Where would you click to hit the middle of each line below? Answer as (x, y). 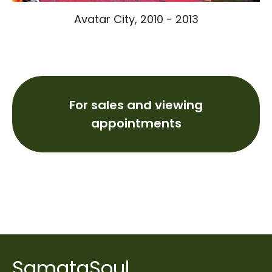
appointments (136, 124)
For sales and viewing (136, 105)
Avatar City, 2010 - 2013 (136, 19)
